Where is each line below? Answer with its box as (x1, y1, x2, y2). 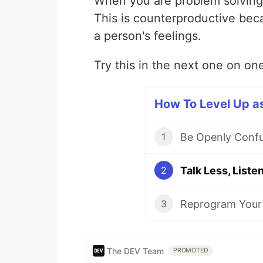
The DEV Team (107, 245, 164, 256)
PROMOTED (173, 247, 209, 255)
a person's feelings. (94, 29, 201, 43)
